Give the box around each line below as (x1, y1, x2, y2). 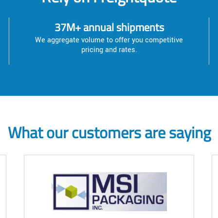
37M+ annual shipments (54, 19, 164, 36)
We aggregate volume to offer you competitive (35, 35, 183, 46)
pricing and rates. (81, 45, 137, 55)
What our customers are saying (7, 121, 211, 145)
